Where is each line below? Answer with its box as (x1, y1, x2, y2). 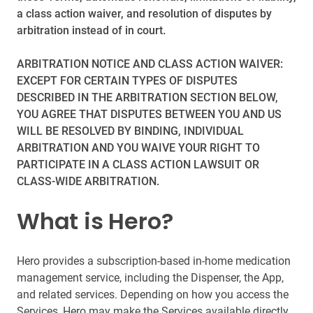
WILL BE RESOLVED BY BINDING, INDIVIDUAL (17, 124, 244, 138)
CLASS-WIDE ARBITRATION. (17, 175, 159, 188)
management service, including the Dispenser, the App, (17, 271, 284, 284)
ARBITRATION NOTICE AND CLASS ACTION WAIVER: (17, 57, 283, 71)
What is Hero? (17, 205, 173, 237)
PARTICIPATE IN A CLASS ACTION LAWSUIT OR (17, 158, 259, 171)
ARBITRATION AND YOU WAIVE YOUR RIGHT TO (17, 141, 260, 154)
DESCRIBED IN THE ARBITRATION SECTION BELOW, (17, 91, 278, 104)
